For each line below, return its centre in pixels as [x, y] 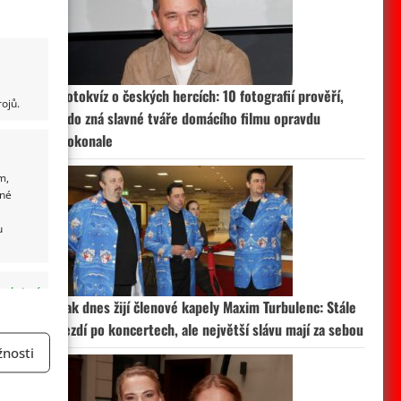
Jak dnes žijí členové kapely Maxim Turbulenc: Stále [208, 307]
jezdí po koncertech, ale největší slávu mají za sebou [211, 329]
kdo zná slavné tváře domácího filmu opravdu [190, 118]
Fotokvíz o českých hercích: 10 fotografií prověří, [201, 96]
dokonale [86, 141]
